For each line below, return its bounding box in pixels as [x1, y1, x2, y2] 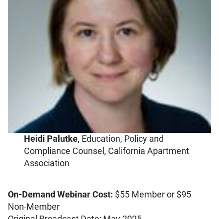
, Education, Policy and [78, 133, 164, 145]
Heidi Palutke [24, 133, 78, 145]
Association [24, 158, 70, 169]
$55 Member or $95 [113, 189, 191, 200]
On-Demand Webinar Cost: [8, 189, 113, 200]
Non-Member [8, 201, 60, 212]
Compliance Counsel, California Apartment [24, 146, 190, 157]
